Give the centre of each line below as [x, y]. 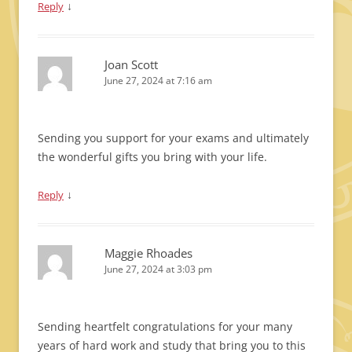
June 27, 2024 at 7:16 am [158, 81]
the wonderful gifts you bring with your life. [152, 157]
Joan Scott [131, 64]
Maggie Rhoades [148, 253]
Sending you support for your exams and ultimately [173, 138]
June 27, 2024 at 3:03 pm [158, 269]
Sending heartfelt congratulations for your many [165, 326]
